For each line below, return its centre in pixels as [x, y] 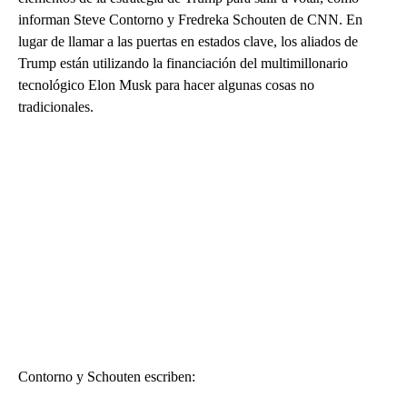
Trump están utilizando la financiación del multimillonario [183, 63]
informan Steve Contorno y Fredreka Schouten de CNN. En [190, 19]
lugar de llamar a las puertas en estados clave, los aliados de [188, 41]
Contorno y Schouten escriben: [107, 376]
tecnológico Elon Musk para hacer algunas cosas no [166, 84]
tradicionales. [56, 106]
